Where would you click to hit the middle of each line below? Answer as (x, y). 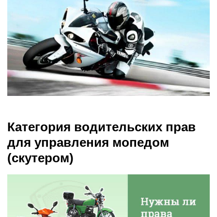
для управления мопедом (88, 142)
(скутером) (40, 158)
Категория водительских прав (101, 127)
